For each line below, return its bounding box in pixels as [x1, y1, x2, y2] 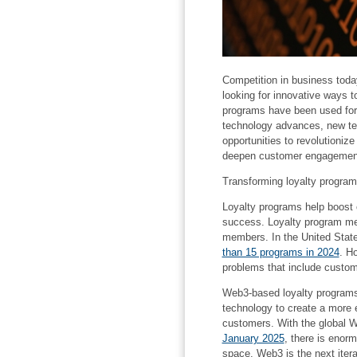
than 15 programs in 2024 [222, 245, 339, 258]
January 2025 [222, 331, 284, 344]
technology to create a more [222, 301, 355, 314]
